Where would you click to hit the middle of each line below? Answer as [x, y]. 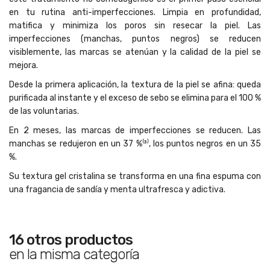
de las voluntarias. [44, 111]
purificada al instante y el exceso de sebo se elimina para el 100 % [135, 98]
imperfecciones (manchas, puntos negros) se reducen [135, 39]
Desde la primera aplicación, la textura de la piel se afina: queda [135, 84]
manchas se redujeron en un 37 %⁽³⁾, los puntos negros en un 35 [135, 143]
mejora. [24, 65]
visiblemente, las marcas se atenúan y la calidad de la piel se [135, 52]
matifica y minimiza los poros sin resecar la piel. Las [135, 25]
